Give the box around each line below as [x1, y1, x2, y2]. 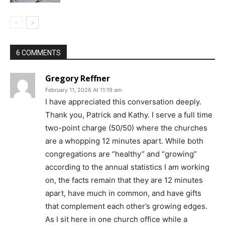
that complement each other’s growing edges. [45, 201, 207, 211]
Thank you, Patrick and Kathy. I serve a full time [45, 110, 212, 120]
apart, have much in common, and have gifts [45, 188, 201, 198]
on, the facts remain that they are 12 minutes [45, 175, 203, 185]
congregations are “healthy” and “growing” [45, 149, 197, 159]
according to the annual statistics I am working [45, 162, 209, 172]
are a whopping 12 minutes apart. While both [45, 136, 203, 146]
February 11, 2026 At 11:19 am [45, 86, 122, 94]
